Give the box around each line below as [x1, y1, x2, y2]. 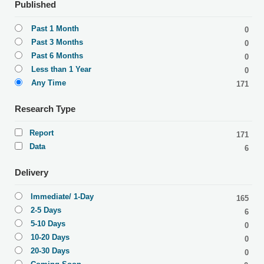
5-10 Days [31, 219, 65, 229]
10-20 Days [31, 233, 70, 242]
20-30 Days [31, 246, 70, 256]
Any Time [31, 78, 66, 88]
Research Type [15, 104, 75, 114]
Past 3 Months [31, 38, 83, 47]
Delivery [15, 167, 48, 178]
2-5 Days [31, 206, 61, 215]
